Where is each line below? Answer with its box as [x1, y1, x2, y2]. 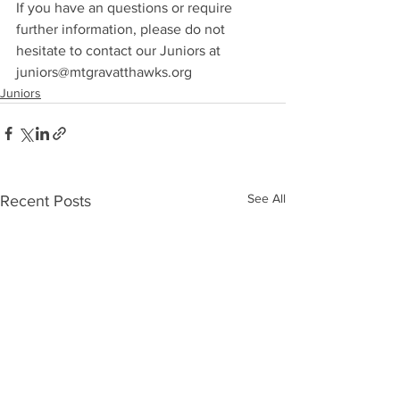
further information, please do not [16, 21, 229, 37]
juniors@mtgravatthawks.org [16, 64, 192, 79]
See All [247, 191, 286, 205]
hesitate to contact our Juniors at [16, 43, 224, 58]
